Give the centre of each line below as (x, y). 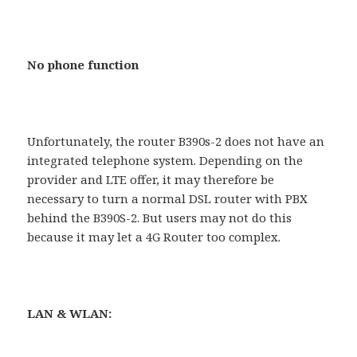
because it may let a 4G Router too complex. (154, 237)
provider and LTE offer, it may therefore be (151, 180)
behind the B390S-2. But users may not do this (160, 218)
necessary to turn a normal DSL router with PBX (168, 199)
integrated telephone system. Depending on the (165, 161)
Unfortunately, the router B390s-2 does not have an (176, 141)
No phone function (83, 65)
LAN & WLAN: (70, 314)
